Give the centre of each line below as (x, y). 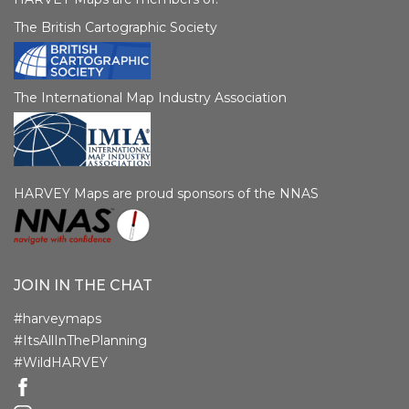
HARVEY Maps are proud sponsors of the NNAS (166, 193)
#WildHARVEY (61, 363)
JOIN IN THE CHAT (83, 286)
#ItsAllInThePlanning (80, 341)
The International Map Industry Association (150, 97)
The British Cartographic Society (115, 28)
